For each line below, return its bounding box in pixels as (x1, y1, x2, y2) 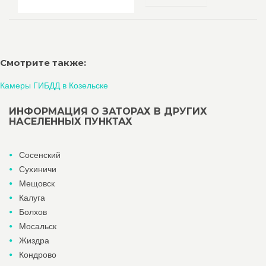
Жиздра (19, 236, 49, 245)
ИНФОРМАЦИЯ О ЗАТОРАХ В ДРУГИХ (9, 106, 207, 117)
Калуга (19, 193, 45, 202)
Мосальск (19, 221, 56, 231)
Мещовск (19, 179, 55, 188)
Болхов (19, 207, 47, 217)
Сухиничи (19, 164, 56, 174)
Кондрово (19, 250, 56, 259)
